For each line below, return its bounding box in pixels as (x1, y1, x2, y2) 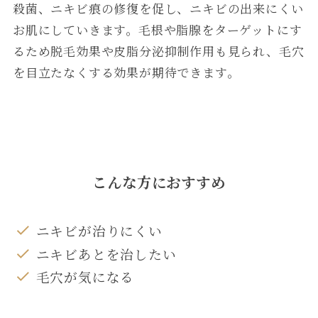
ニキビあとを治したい (35, 243, 177, 263)
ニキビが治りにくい (35, 221, 163, 241)
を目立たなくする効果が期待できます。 (12, 62, 240, 81)
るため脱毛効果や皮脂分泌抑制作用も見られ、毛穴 (12, 41, 305, 60)
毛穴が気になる (35, 267, 135, 287)
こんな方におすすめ (92, 171, 226, 193)
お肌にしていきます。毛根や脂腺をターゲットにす (12, 20, 302, 38)
